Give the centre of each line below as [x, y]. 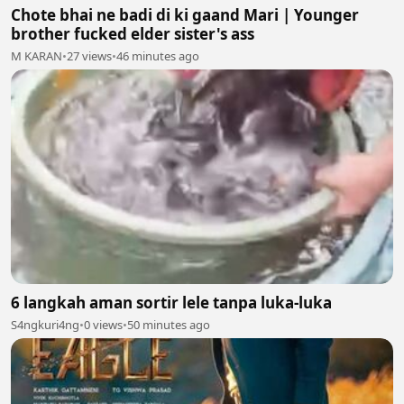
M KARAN [37, 55]
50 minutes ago [169, 325]
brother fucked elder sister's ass [133, 33]
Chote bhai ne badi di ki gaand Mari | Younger [185, 14]
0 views [103, 325]
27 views [89, 55]
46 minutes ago [158, 55]
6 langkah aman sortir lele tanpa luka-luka [171, 303]
